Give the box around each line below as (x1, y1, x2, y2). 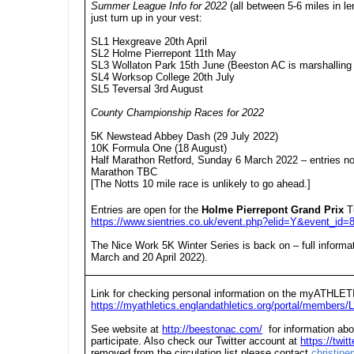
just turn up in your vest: (91, 12, 203, 24)
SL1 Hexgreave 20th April (91, 36, 208, 47)
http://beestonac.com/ (162, 323, 263, 335)
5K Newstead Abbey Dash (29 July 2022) (91, 130, 279, 142)
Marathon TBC (91, 166, 158, 178)
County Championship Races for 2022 (91, 107, 265, 119)
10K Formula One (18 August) (91, 142, 228, 154)
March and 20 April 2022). (91, 251, 209, 264)
